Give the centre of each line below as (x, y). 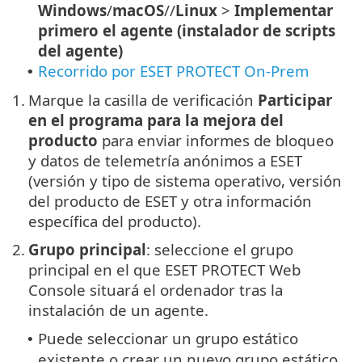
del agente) (80, 50)
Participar (295, 99)
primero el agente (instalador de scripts (187, 30)
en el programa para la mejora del (156, 120)
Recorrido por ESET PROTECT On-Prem (173, 70)
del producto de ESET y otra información (170, 200)
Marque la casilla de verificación (143, 99)
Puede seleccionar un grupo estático (168, 338)
